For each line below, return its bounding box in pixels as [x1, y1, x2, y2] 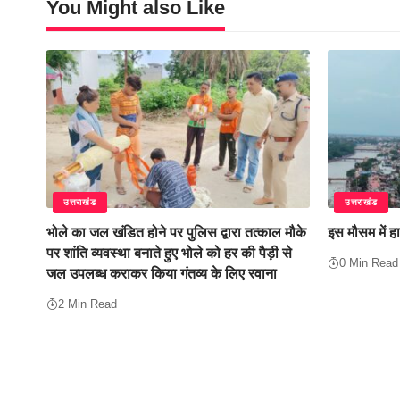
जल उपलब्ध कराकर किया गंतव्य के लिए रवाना [46, 265, 277, 281]
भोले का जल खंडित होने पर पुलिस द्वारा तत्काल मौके [46, 224, 306, 240]
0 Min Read [339, 255, 398, 270]
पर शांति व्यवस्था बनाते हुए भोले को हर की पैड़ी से [46, 245, 292, 261]
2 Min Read [58, 296, 117, 311]
